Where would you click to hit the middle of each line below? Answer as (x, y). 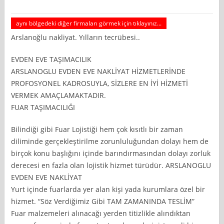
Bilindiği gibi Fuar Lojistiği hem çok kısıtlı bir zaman (97, 129)
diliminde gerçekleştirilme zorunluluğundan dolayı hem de (110, 141)
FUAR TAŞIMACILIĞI (43, 107)
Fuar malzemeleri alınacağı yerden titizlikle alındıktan (101, 213)
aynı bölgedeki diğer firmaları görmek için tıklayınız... (89, 23)
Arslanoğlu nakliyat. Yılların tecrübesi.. (76, 37)
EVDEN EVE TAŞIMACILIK (51, 59)
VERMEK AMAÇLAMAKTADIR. (59, 95)
